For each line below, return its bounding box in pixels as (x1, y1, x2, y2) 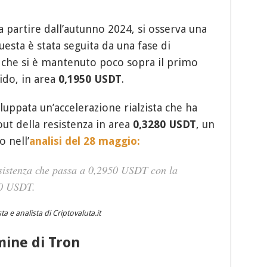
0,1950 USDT (58, 73, 122, 86)
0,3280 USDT (132, 118, 196, 131)
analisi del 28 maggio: (29, 135, 140, 148)
